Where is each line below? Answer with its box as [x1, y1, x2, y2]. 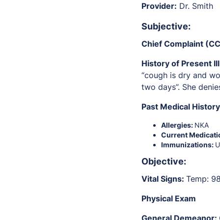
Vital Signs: [141, 174, 186, 184]
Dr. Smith [177, 1, 213, 11]
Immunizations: [161, 140, 215, 149]
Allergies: [161, 121, 194, 130]
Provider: [141, 1, 177, 11]
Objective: [141, 156, 186, 167]
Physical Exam [141, 193, 196, 204]
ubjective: [147, 21, 191, 32]
